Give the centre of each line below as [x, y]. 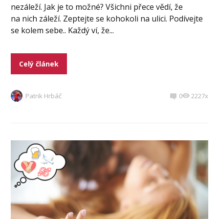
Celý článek [39, 64]
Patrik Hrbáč [44, 96]
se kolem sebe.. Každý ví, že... [63, 30]
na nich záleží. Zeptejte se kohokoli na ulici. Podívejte [107, 18]
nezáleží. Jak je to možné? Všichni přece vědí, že [97, 7]
